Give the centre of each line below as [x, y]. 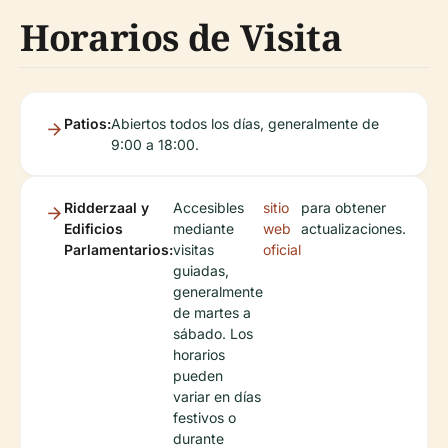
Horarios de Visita [181, 38]
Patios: [87, 124]
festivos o [204, 418]
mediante [203, 229]
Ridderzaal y [106, 208]
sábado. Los [213, 334]
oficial [282, 250]
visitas [193, 250]
